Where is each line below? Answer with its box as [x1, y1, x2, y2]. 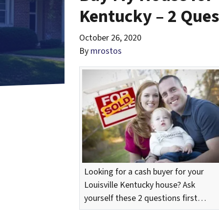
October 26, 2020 [79, 32, 141, 44]
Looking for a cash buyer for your [84, 165, 204, 178]
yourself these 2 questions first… [84, 192, 206, 204]
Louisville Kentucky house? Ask [84, 178, 195, 191]
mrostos [90, 45, 122, 58]
